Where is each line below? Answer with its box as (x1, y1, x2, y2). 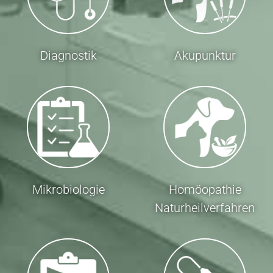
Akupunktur (174, 48, 236, 63)
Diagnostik (40, 48, 97, 63)
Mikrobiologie (32, 182, 105, 197)
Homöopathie (168, 182, 241, 197)
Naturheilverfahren (155, 200, 255, 216)
